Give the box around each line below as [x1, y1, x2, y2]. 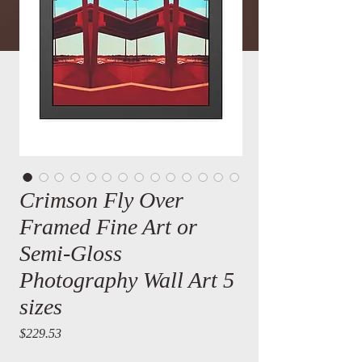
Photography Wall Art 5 [19, 267, 234, 293]
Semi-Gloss [19, 241, 122, 266]
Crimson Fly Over [19, 187, 183, 213]
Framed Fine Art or [19, 214, 197, 239]
